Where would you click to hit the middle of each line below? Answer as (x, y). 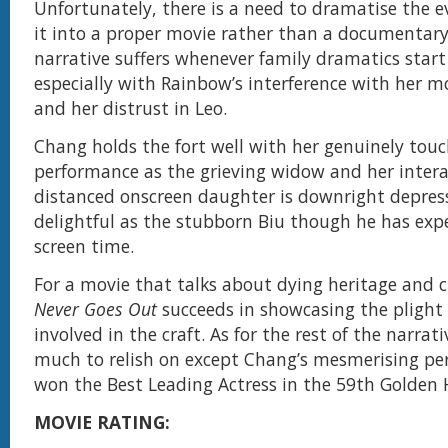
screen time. (84, 246)
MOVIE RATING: (102, 422)
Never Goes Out (98, 309)
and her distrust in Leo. (133, 108)
